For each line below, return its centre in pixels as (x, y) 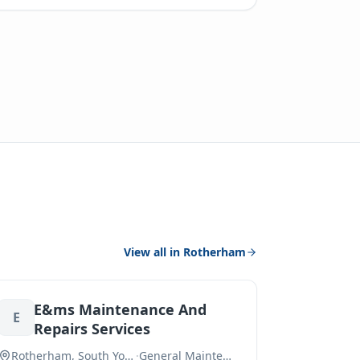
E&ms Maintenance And (121, 309)
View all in (153, 252)
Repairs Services (92, 329)
